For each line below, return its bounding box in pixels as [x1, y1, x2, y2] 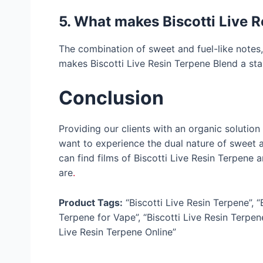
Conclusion [59, 86, 164, 110]
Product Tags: [59, 196, 123, 208]
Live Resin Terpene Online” [59, 225, 176, 238]
